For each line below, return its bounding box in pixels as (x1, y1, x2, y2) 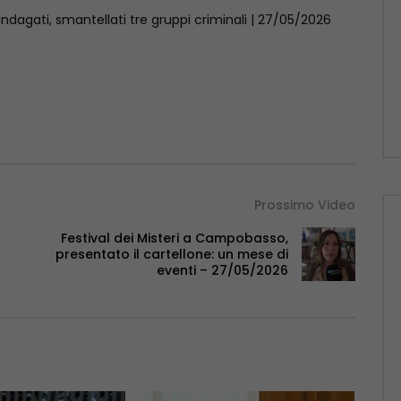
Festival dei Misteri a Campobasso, (60, 229, 288, 248)
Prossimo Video (253, 196, 355, 215)
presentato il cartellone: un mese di (55, 245, 288, 264)
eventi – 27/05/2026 (156, 261, 288, 280)
